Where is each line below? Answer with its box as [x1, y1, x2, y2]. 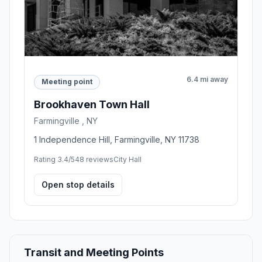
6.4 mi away [187, 74, 228, 84]
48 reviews [75, 154, 113, 164]
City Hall [113, 154, 142, 164]
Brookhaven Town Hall [34, 98, 150, 111]
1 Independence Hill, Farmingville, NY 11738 [34, 134, 199, 144]
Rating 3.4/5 [34, 154, 75, 164]
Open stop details [42, 179, 115, 189]
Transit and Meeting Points [24, 246, 164, 258]
